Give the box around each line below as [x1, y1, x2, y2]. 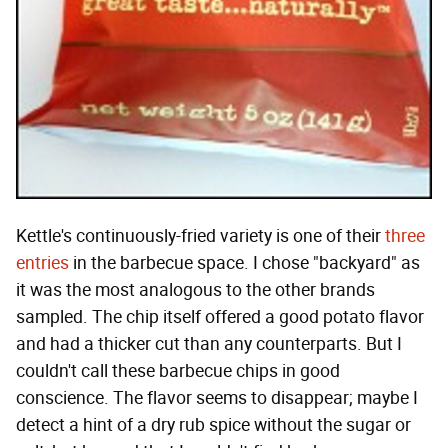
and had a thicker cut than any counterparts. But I [16, 333, 402, 356]
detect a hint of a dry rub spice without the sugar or [16, 414, 411, 437]
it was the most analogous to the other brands [16, 279, 375, 302]
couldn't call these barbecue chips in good [16, 360, 340, 383]
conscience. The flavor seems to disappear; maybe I [16, 387, 418, 410]
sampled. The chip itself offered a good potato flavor [16, 306, 424, 329]
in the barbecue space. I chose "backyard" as [69, 252, 420, 275]
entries [16, 252, 69, 275]
